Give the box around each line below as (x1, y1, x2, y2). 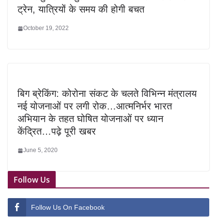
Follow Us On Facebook (31, 203, 105, 212)
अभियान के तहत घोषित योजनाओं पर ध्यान (17, 113, 163, 124)
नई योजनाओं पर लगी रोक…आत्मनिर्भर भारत (17, 101, 172, 112)
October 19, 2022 (23, 25, 69, 32)
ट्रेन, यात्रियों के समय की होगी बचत (17, 4, 144, 15)
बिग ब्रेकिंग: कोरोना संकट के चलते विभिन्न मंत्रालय (17, 88, 197, 99)
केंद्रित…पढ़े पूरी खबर (17, 126, 96, 137)
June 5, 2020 (23, 147, 58, 154)
